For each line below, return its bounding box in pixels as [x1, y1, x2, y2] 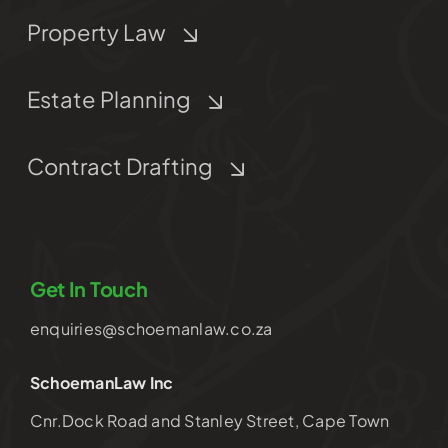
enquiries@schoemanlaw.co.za [29, 318, 273, 340]
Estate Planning [26, 85, 191, 114]
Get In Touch [29, 276, 148, 302]
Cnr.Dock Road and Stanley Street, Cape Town [29, 410, 390, 432]
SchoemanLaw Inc [29, 372, 174, 394]
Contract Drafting [26, 152, 213, 181]
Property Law [26, 18, 166, 47]
